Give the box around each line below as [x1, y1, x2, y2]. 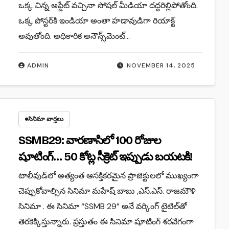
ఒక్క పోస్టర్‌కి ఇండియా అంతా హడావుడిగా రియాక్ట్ [18, 15, 175, 26]
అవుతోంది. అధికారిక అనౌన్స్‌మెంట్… [18, 30, 130, 41]
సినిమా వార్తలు [28, 114, 63, 123]
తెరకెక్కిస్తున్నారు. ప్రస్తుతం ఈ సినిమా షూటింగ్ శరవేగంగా [18, 216, 194, 227]
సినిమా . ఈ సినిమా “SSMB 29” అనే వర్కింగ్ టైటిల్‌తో [18, 200, 187, 212]
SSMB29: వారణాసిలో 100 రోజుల [18, 133, 161, 147]
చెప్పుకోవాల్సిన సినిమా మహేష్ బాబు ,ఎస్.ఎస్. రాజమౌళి [18, 185, 196, 196]
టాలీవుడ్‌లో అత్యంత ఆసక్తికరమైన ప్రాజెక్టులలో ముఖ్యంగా [18, 170, 199, 181]
